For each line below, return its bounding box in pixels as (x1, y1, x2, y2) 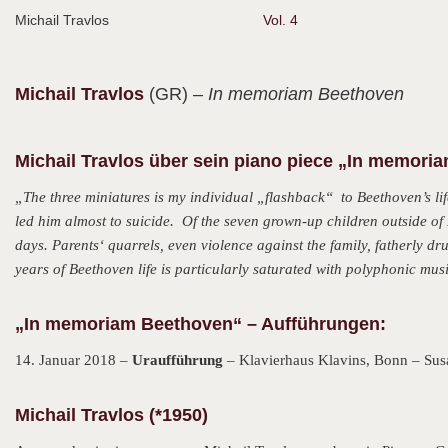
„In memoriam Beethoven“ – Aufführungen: (15, 314, 386, 334)
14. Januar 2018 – (15, 352, 132, 368)
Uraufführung (132, 352, 223, 368)
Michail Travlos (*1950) (15, 405, 208, 425)
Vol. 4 (263, 12, 299, 28)
